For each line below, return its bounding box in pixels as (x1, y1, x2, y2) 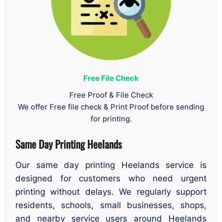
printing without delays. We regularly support (15, 187, 207, 197)
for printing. (90, 113, 132, 123)
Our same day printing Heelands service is (15, 160, 207, 170)
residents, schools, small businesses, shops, (15, 200, 207, 211)
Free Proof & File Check (69, 90, 153, 100)
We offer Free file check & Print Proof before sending (18, 102, 204, 111)
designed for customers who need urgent (15, 173, 207, 184)
